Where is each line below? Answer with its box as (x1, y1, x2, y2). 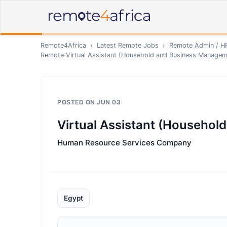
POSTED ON (57, 98, 97, 106)
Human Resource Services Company (57, 138, 192, 147)
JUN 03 (97, 98, 121, 106)
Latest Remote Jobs (97, 42, 159, 49)
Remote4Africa (41, 42, 86, 49)
